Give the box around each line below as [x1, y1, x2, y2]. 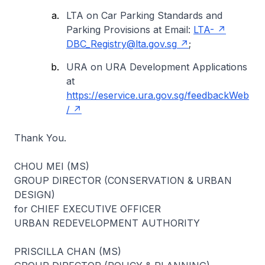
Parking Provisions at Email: [66, 24, 193, 35]
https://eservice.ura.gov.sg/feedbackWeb [66, 89, 249, 101]
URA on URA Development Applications [66, 61, 247, 73]
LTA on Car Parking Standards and [66, 9, 222, 21]
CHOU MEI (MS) [14, 160, 89, 172]
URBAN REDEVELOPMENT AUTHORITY [14, 217, 200, 229]
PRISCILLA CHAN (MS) [14, 245, 121, 257]
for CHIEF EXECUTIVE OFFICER [14, 203, 161, 215]
